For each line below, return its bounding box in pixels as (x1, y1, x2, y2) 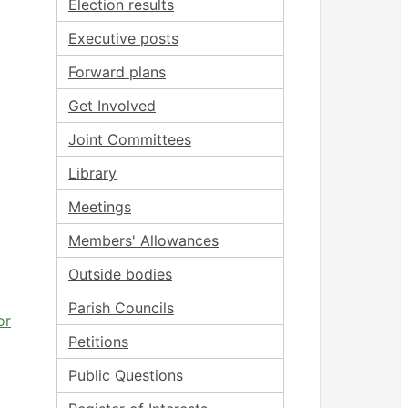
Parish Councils (68, 299, 174, 317)
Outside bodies (68, 265, 172, 283)
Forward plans (68, 63, 166, 81)
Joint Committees (68, 130, 191, 148)
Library (68, 164, 117, 182)
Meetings (68, 198, 131, 216)
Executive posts (68, 29, 178, 47)
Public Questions (68, 366, 183, 384)
